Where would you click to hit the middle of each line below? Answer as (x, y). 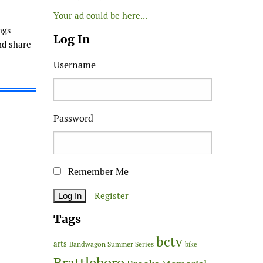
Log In (72, 39)
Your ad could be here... (100, 15)
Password (73, 118)
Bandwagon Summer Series (112, 244)
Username (75, 65)
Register (112, 195)
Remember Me (97, 171)
